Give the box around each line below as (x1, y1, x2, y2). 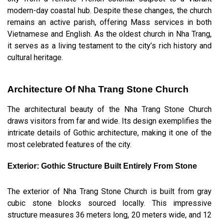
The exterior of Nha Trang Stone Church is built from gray (7, 186, 212, 196)
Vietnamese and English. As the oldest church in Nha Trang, (7, 29, 212, 39)
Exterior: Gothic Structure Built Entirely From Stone (7, 161, 197, 170)
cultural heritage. (7, 52, 63, 62)
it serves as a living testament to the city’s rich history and (7, 41, 212, 50)
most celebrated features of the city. (7, 139, 131, 149)
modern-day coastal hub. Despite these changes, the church (7, 5, 212, 15)
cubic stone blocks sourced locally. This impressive (7, 198, 212, 208)
